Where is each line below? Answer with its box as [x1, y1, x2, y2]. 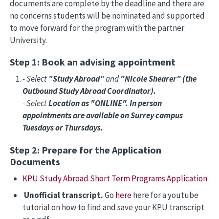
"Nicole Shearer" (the [120, 73, 197, 84]
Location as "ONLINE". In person [48, 98, 162, 109]
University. [10, 35, 47, 45]
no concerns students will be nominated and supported [10, 10, 205, 21]
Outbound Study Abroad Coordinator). [22, 86, 157, 96]
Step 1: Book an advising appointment [10, 56, 175, 68]
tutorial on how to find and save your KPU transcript [22, 201, 204, 213]
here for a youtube [132, 189, 198, 200]
